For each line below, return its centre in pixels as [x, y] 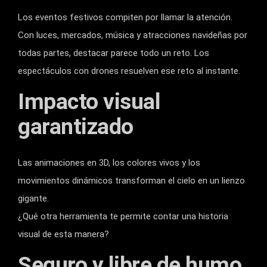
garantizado [76, 127]
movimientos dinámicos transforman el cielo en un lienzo [131, 181]
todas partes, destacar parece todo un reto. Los [114, 53]
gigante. [33, 199]
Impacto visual [89, 102]
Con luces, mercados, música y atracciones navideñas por [133, 35]
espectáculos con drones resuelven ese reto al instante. [129, 71]
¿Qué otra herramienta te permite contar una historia [123, 217]
